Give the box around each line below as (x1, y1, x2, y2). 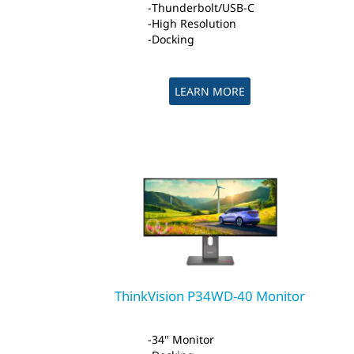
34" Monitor (152, 332, 215, 348)
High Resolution (152, 16, 237, 32)
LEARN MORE (174, 84, 245, 100)
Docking (152, 32, 195, 47)
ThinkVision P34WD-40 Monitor (114, 287, 305, 306)
